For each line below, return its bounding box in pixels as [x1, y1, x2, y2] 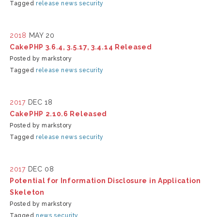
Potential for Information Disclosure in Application [10, 177, 201, 185]
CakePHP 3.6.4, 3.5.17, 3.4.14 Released [10, 43, 152, 51]
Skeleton [10, 188, 45, 196]
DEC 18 [28, 98, 53, 106]
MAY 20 [29, 31, 55, 39]
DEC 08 [28, 165, 54, 173]
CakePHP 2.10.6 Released [10, 110, 108, 118]
